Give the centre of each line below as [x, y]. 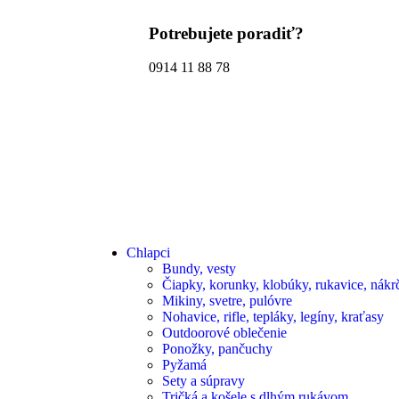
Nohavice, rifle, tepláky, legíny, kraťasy [273, 317]
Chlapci [148, 252]
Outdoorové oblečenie [224, 333]
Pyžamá [184, 365]
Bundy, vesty [199, 269]
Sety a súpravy [204, 381]
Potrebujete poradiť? [226, 33]
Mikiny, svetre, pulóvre [227, 301]
